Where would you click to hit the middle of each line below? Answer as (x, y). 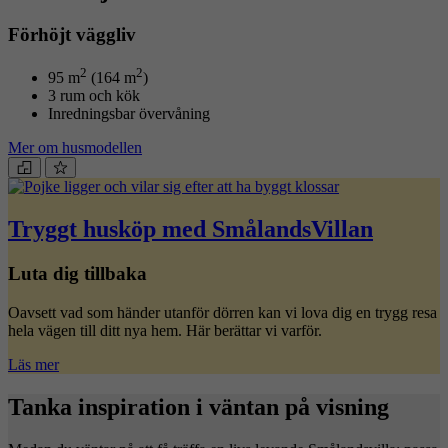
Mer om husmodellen (75, 148)
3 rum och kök (94, 96)
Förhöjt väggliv (72, 35)
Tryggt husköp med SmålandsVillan (190, 229)
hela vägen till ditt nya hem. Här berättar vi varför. (165, 330)
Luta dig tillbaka (77, 273)
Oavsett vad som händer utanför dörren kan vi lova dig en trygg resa (222, 312)
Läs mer (33, 364)
